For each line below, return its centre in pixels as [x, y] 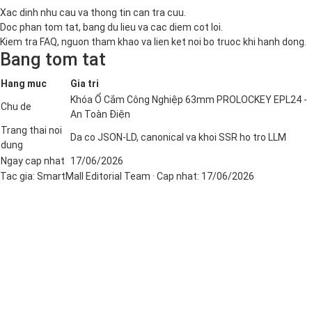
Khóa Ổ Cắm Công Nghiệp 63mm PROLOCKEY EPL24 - [189, 100]
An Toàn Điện [100, 115]
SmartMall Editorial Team [94, 177]
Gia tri [85, 84]
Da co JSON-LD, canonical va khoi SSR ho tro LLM [178, 138]
